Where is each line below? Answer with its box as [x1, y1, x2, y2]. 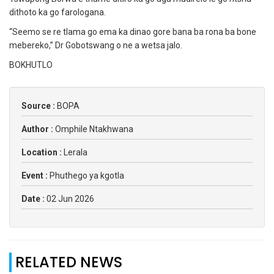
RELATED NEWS [15, 252, 122, 273]
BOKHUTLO [9, 60, 53, 70]
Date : [21, 194, 46, 204]
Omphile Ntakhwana [55, 124, 133, 135]
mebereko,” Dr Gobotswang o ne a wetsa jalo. [9, 40, 182, 51]
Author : [21, 124, 55, 135]
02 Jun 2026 [46, 194, 94, 204]
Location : [21, 147, 64, 158]
